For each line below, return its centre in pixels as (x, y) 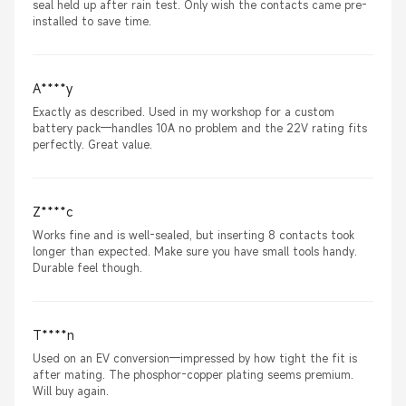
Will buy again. (71, 391)
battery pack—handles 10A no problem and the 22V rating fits (200, 128)
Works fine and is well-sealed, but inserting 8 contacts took (193, 235)
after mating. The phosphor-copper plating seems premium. (193, 375)
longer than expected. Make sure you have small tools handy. (195, 251)
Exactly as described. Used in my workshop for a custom (184, 112)
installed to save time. (92, 21)
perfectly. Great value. (92, 145)
